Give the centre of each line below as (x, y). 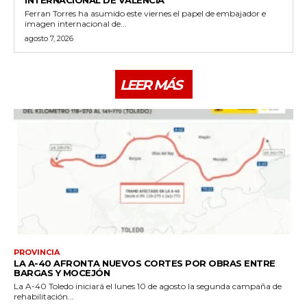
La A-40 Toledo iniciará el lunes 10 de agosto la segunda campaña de (148, 286)
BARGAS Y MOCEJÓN (62, 273)
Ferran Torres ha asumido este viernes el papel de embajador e (145, 13)
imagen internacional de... (76, 23)
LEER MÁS (150, 85)
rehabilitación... (44, 297)
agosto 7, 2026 (49, 38)
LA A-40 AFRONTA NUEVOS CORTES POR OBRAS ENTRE (145, 263)
